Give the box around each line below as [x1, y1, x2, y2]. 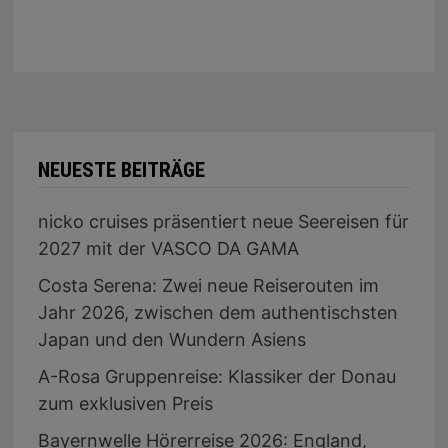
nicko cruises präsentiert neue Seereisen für [37, 211, 409, 233]
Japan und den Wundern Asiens [37, 329, 306, 351]
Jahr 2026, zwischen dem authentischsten [37, 302, 398, 324]
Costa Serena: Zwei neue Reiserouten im [37, 275, 379, 297]
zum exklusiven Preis [37, 393, 213, 415]
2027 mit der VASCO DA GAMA [37, 238, 299, 260]
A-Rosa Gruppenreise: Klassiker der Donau [37, 366, 396, 388]
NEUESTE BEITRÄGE [37, 158, 205, 183]
